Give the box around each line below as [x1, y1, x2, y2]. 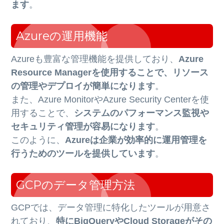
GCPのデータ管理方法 [16, 177, 135, 192]
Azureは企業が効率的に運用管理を [65, 134, 207, 145]
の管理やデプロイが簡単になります [11, 80, 155, 91]
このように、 [11, 134, 65, 145]
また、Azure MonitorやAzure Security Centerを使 [11, 94, 209, 104]
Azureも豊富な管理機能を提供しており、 [11, 53, 179, 64]
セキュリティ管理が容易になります [11, 121, 155, 131]
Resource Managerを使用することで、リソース [11, 67, 209, 77]
